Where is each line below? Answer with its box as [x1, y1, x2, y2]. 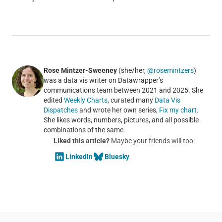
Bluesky [104, 152, 129, 161]
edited [43, 96, 64, 104]
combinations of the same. [43, 125, 125, 134]
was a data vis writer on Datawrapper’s [43, 76, 163, 84]
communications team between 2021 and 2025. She [43, 86, 203, 94]
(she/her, [116, 66, 147, 74]
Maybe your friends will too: [109, 136, 195, 145]
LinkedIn [65, 152, 93, 161]
